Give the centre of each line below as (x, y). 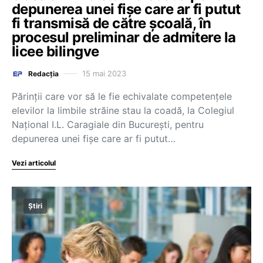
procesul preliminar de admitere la (124, 37)
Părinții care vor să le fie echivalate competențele (122, 96)
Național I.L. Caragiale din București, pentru (108, 124)
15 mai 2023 (104, 73)
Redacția (43, 73)
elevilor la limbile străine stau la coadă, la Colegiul (123, 110)
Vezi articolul (34, 163)
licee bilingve (55, 51)
